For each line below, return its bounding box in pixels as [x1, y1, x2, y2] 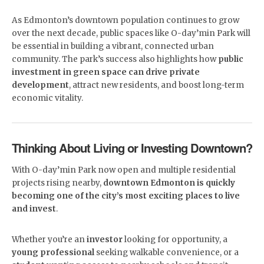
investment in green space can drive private [12, 67, 200, 78]
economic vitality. [12, 93, 83, 104]
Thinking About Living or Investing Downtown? [12, 139, 252, 157]
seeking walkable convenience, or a [94, 247, 239, 258]
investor [87, 235, 123, 245]
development [12, 80, 69, 91]
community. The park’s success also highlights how [12, 54, 218, 65]
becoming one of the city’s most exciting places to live [12, 191, 240, 202]
